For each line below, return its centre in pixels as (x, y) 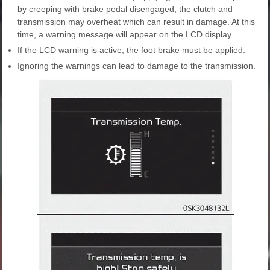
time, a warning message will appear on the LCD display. (125, 35)
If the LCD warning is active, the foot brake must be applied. (131, 50)
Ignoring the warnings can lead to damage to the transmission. (137, 66)
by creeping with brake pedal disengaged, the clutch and (125, 9)
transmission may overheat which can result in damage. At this (136, 22)
